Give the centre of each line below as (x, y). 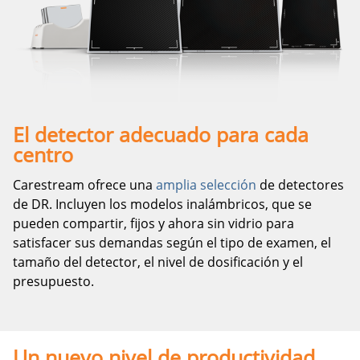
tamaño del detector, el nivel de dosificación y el (158, 262)
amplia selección (206, 185)
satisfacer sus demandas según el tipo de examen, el (172, 243)
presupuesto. (53, 282)
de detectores (300, 185)
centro (43, 155)
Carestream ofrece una (84, 185)
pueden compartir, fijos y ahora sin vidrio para (153, 224)
